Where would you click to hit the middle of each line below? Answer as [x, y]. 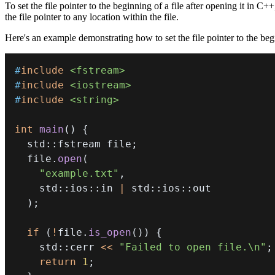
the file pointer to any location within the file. [92, 17]
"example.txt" [79, 173]
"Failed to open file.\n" [193, 247]
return [58, 261]
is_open [110, 232]
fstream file [95, 144]
